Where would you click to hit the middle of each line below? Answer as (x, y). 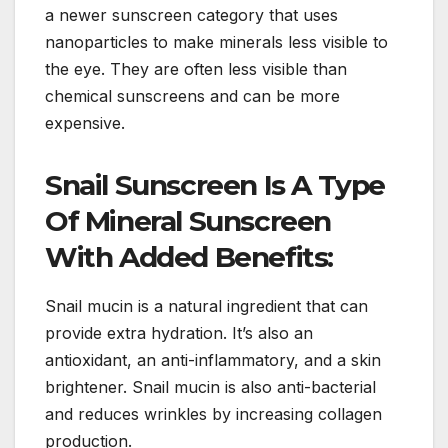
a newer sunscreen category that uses (191, 15)
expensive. (85, 123)
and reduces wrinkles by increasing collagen (213, 414)
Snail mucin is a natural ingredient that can (206, 306)
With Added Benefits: (189, 257)
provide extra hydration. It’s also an (179, 333)
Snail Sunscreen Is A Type (215, 185)
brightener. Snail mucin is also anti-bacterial (210, 387)
